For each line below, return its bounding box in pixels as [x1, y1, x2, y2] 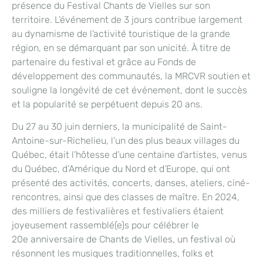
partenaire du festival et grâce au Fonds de [12, 56, 196, 68]
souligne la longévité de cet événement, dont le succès [12, 85, 247, 96]
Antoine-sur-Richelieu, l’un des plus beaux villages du [12, 135, 240, 147]
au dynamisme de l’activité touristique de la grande [12, 28, 230, 40]
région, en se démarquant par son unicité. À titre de [12, 42, 231, 54]
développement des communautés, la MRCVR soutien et [12, 70, 251, 82]
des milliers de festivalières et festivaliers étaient [12, 205, 224, 217]
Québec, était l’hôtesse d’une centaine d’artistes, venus [12, 149, 247, 161]
